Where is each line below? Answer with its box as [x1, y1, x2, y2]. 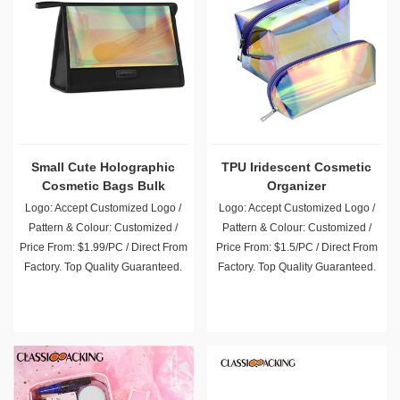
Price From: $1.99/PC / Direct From [19, 241, 187, 254]
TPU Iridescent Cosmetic [221, 160, 372, 174]
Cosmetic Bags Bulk [41, 179, 165, 193]
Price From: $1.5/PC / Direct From [215, 241, 378, 254]
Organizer [267, 179, 327, 193]
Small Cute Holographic [31, 160, 176, 174]
